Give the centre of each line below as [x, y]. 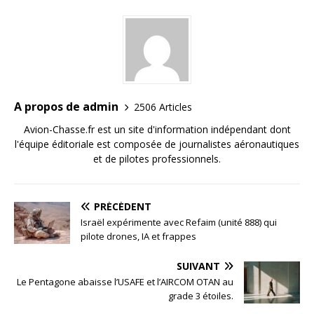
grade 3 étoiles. [201, 296]
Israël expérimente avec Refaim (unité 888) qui [179, 223]
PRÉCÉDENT [123, 207]
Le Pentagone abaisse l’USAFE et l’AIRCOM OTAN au [125, 282]
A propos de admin [66, 107]
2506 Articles [163, 107]
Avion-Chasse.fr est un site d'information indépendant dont [157, 130]
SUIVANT [198, 266]
